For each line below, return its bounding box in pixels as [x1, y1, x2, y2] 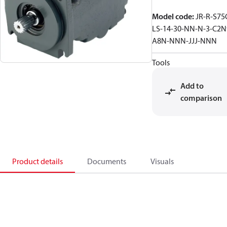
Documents [87, 156, 126, 166]
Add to [180, 81, 204, 91]
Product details [12, 156, 63, 166]
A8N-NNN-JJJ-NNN [152, 35, 217, 46]
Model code [152, 11, 192, 21]
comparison [180, 93, 222, 103]
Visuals [150, 156, 174, 166]
